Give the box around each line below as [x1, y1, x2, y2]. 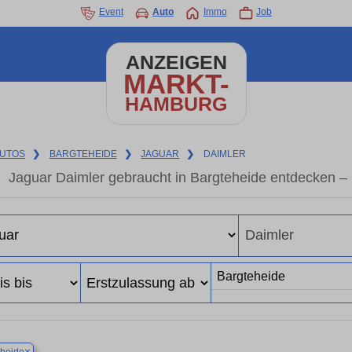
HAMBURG [125, 93, 227, 115]
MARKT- [123, 68, 229, 99]
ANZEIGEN [125, 52, 227, 73]
